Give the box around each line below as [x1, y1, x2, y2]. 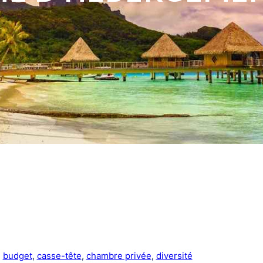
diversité [156, 249, 193, 261]
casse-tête [36, 249, 82, 261]
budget [2, 249, 32, 261]
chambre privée [86, 249, 151, 261]
